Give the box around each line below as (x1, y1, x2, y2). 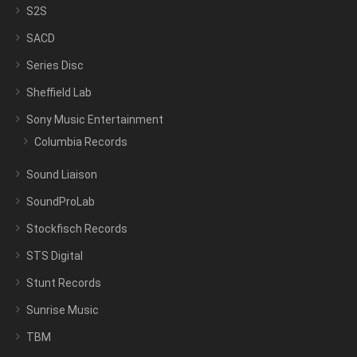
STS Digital (26, 249, 83, 263)
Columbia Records (34, 135, 127, 149)
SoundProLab (26, 195, 95, 209)
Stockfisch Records (26, 222, 127, 236)
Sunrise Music (26, 304, 99, 317)
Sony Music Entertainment (26, 113, 163, 127)
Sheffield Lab (26, 86, 92, 100)
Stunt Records (26, 277, 101, 290)
